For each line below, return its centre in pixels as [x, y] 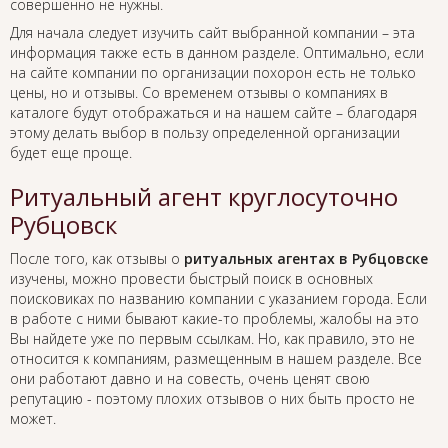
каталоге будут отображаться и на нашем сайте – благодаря [213, 113]
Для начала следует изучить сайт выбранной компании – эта [212, 33]
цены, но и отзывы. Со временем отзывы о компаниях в [199, 93]
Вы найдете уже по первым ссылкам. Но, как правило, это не [212, 339]
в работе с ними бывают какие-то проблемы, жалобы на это [214, 319]
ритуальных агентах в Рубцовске [306, 259]
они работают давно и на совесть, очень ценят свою [190, 379]
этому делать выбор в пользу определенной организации [205, 133]
